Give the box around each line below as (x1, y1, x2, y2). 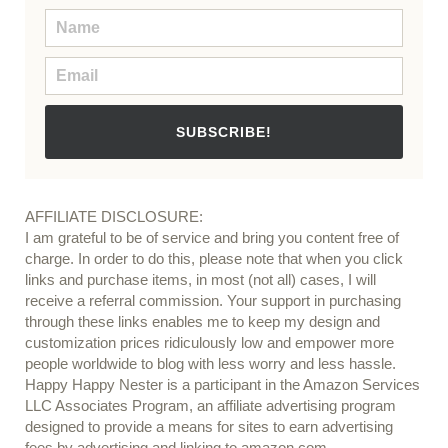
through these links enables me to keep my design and (24, 314, 380, 331)
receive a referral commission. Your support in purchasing (24, 293, 401, 310)
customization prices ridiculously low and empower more (24, 335, 394, 352)
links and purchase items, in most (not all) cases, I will (24, 272, 376, 289)
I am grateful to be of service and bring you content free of (24, 230, 399, 247)
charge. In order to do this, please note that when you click (24, 251, 403, 268)
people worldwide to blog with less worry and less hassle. (24, 356, 396, 373)
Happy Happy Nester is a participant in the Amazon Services (24, 377, 420, 394)
